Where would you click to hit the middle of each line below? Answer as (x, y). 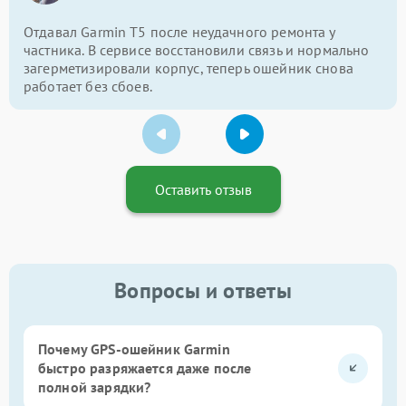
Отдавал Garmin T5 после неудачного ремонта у (179, 31)
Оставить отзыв (203, 189)
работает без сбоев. (88, 86)
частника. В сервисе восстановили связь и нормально (197, 49)
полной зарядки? (95, 387)
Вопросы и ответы (203, 290)
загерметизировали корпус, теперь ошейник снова (188, 68)
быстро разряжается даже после (145, 367)
